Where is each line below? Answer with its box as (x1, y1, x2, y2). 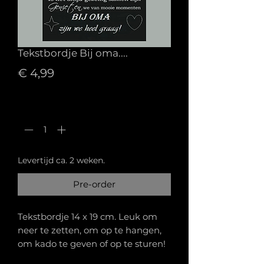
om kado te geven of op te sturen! (18, 238, 166, 250)
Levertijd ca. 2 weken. (18, 155, 105, 166)
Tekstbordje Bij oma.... (18, 47, 128, 59)
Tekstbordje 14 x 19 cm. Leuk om (18, 211, 157, 223)
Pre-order (73, 179, 115, 190)
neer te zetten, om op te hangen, (18, 225, 161, 236)
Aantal (18, 99, 47, 111)
